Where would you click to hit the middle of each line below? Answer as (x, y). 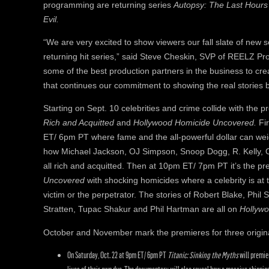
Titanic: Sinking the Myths (204, 255)
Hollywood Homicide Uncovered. (196, 123)
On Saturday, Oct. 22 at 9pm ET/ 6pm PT (117, 255)
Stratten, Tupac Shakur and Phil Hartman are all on (141, 209)
